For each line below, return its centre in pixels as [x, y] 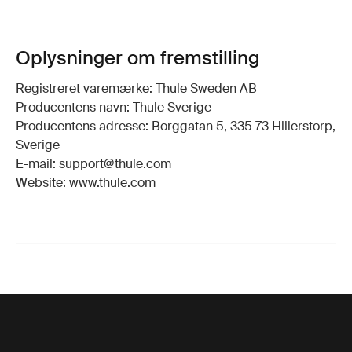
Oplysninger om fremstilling [137, 58]
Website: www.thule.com [86, 183]
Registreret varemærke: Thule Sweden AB [136, 89]
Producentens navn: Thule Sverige [114, 108]
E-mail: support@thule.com [93, 164]
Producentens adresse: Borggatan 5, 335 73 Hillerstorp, [176, 126]
